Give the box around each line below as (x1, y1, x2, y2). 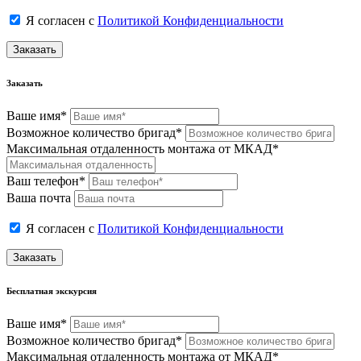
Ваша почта (6, 190, 71, 205)
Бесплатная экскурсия (6, 285, 97, 296)
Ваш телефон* (6, 173, 85, 188)
